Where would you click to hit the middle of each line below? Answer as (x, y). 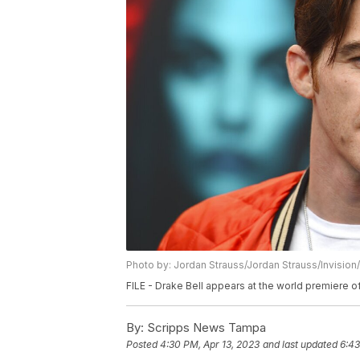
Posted (143, 344)
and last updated (300, 344)
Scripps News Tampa (205, 327)
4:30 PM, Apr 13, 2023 (210, 344)
